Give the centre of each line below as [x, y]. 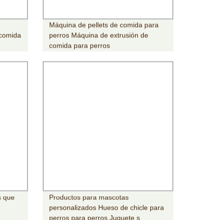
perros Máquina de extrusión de [98, 35]
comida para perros [79, 45]
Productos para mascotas [89, 197]
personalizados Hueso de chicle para [106, 207]
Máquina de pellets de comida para [104, 25]
